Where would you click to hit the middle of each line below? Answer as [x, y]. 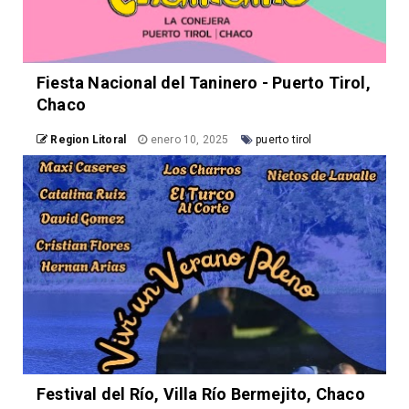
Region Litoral [89, 140]
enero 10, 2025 [189, 140]
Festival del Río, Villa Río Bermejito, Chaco [201, 394]
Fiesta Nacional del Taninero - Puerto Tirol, [204, 83]
